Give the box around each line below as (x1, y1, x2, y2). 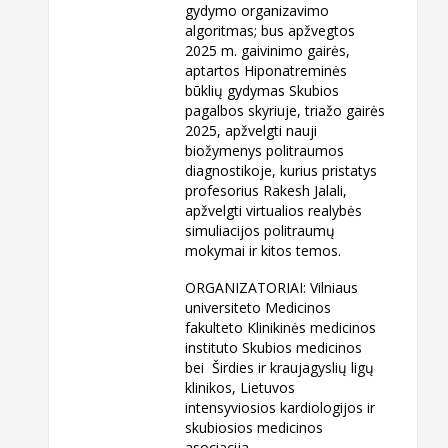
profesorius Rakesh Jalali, (185, 181, 348, 201)
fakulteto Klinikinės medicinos (185, 318, 377, 338)
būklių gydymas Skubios (185, 81, 340, 101)
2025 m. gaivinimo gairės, (185, 41, 351, 61)
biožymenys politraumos (185, 141, 345, 161)
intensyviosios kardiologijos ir (185, 398, 376, 418)
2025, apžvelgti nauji (185, 121, 318, 141)
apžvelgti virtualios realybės (185, 201, 363, 221)
